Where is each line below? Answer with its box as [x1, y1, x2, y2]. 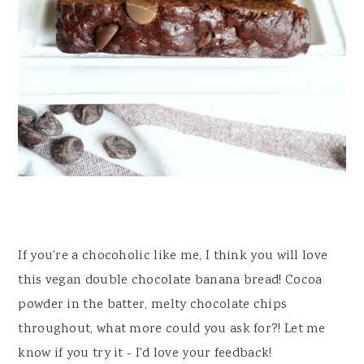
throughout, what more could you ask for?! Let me [18, 320, 326, 340]
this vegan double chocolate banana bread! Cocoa [18, 271, 323, 291]
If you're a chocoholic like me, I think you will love [18, 247, 328, 266]
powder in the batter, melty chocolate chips [18, 296, 288, 315]
